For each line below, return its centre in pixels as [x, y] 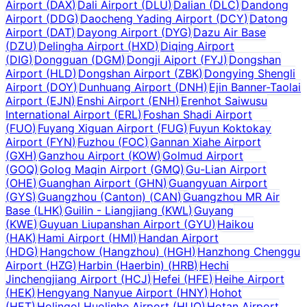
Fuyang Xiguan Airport [96, 128]
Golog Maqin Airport [93, 169]
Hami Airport [71, 237]
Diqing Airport [197, 46]
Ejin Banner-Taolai [255, 87]
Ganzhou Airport [82, 155]
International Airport [58, 114]
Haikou [235, 224]
